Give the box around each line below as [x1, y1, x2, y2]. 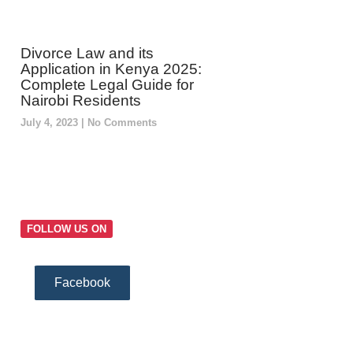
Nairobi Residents [20, 91, 141, 109]
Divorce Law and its [20, 44, 154, 61]
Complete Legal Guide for [20, 76, 194, 93]
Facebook [54, 275, 110, 289]
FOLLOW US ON [27, 222, 106, 235]
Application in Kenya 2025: [20, 60, 202, 77]
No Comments [84, 116, 157, 128]
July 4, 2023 [20, 116, 81, 128]
